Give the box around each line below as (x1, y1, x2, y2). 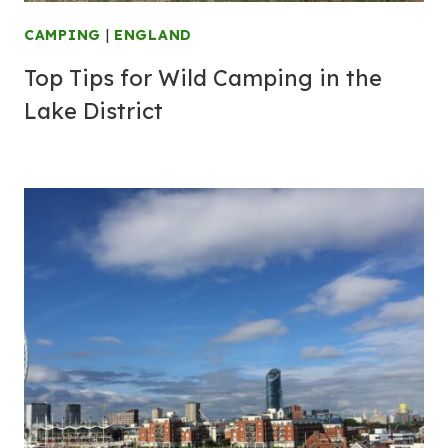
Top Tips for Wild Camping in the (24, 64, 382, 92)
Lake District (24, 97, 163, 125)
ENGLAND (114, 26, 192, 44)
